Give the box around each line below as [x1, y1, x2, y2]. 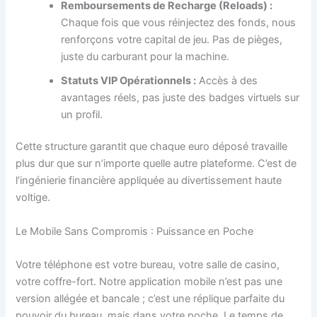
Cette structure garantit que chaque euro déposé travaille [16, 140, 288, 154]
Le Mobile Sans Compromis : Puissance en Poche [16, 224, 254, 238]
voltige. [16, 191, 51, 204]
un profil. [61, 108, 103, 121]
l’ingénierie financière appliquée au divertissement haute [16, 174, 282, 188]
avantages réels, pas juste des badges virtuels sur [61, 91, 300, 104]
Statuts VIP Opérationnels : [61, 74, 197, 87]
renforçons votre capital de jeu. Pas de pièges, [61, 33, 283, 46]
